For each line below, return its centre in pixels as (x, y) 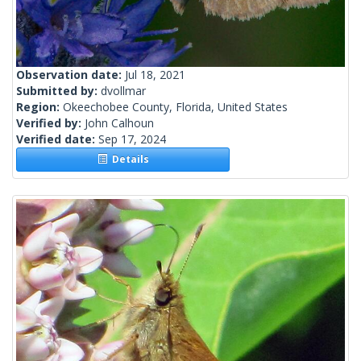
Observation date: (71, 75)
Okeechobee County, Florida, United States (175, 107)
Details (128, 160)
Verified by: (50, 123)
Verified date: (57, 139)
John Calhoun (119, 123)
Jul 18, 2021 (155, 75)
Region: (39, 107)
